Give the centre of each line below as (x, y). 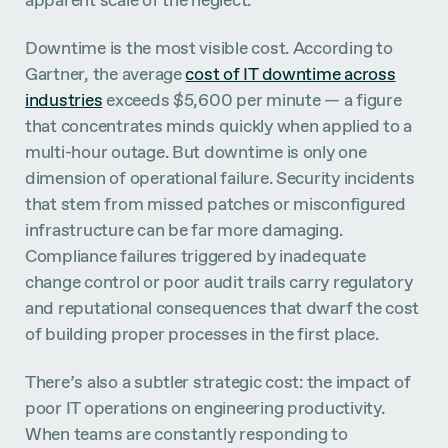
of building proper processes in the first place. (202, 334)
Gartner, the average (105, 74)
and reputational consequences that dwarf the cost (222, 308)
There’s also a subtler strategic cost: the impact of (218, 381)
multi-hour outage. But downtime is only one (196, 152)
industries (64, 100)
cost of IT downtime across (290, 74)
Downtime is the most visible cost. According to (209, 48)
